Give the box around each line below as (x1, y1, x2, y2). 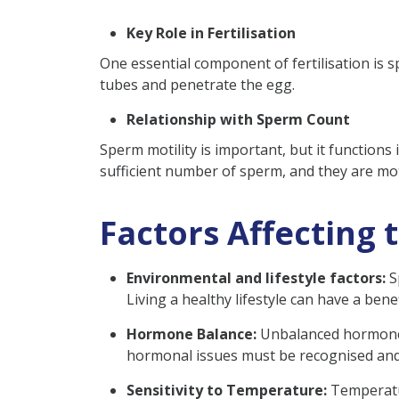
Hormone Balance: (126, 323, 260, 344)
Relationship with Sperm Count (126, 109, 350, 129)
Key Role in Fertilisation (126, 22, 296, 43)
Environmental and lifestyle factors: (126, 267, 386, 288)
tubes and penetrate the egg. (100, 74, 295, 94)
